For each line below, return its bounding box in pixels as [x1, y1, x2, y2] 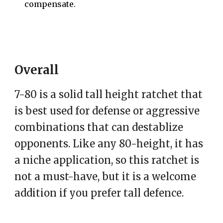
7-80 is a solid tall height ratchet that [14, 88, 203, 101]
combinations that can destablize [14, 121, 184, 133]
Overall [14, 62, 59, 78]
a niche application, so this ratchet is [14, 154, 200, 166]
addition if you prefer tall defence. [14, 187, 184, 199]
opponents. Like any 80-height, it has [14, 137, 204, 150]
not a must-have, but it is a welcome [14, 170, 197, 183]
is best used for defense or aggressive [14, 105, 200, 117]
